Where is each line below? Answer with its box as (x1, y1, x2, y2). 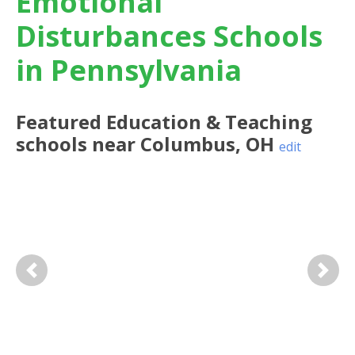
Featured (16, 109, 106, 135)
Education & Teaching (106, 109, 312, 135)
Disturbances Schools (16, 17, 323, 55)
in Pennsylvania (16, 51, 242, 90)
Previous (31, 270, 80, 286)
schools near (16, 131, 140, 157)
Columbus (140, 131, 235, 157)
